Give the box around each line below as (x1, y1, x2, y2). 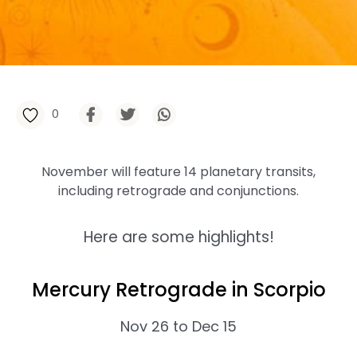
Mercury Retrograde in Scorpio (31, 277, 326, 303)
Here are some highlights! (83, 226, 274, 248)
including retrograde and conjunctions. (58, 182, 299, 200)
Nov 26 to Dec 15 (120, 316, 237, 336)
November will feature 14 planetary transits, (41, 163, 316, 181)
